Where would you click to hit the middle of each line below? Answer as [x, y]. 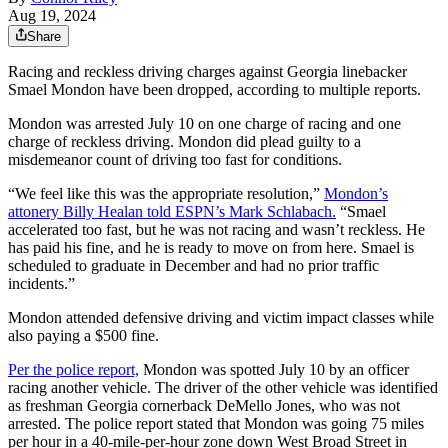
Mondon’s [356, 194]
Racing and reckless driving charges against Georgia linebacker [207, 72]
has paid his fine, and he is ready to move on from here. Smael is [211, 248]
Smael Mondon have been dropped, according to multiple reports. [214, 90]
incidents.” [41, 284]
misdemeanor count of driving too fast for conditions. [175, 160]
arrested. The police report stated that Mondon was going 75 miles [216, 424]
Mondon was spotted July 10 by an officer [274, 370]
